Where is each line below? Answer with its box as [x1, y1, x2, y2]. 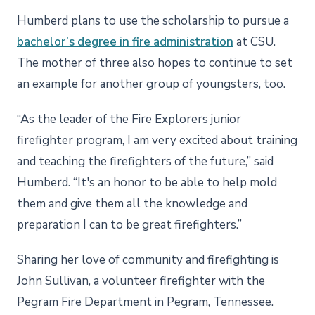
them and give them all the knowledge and [17, 195, 247, 212]
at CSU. [233, 33, 276, 50]
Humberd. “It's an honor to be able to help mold [17, 174, 277, 191]
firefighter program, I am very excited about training [17, 131, 297, 148]
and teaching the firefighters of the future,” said [17, 153, 274, 169]
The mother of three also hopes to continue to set [17, 54, 292, 71]
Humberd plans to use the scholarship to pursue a [17, 12, 289, 29]
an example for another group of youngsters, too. [17, 75, 285, 92]
